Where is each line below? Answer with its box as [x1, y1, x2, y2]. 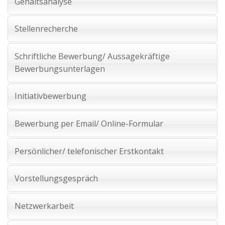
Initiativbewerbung [14, 90, 86, 102]
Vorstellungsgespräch [14, 173, 98, 184]
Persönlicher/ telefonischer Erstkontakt [14, 145, 164, 157]
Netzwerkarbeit [14, 200, 74, 211]
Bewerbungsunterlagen [14, 63, 105, 74]
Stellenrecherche [14, 23, 78, 35]
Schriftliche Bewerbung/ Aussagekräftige [14, 50, 170, 62]
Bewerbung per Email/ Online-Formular [14, 118, 163, 129]
